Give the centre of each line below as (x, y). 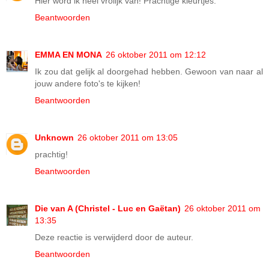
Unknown (54, 138)
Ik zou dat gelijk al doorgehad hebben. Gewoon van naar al (149, 72)
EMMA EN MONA (68, 55)
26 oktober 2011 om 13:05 (128, 138)
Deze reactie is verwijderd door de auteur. (114, 237)
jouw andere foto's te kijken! (88, 84)
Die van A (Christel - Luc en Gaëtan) (108, 209)
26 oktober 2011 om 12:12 (156, 55)
